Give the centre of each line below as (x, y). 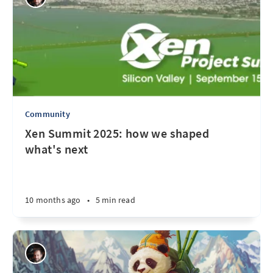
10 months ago (53, 200)
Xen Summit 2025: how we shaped (117, 133)
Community (48, 114)
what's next (57, 149)
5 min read (115, 200)
